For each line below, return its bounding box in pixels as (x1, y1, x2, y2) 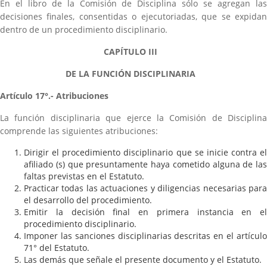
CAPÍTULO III (104, 46, 157, 57)
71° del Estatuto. (24, 242, 89, 253)
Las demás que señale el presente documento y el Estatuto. (24, 254, 262, 265)
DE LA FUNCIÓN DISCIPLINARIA (66, 68, 195, 79)
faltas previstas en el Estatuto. (24, 170, 144, 182)
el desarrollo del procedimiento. (24, 194, 152, 206)
